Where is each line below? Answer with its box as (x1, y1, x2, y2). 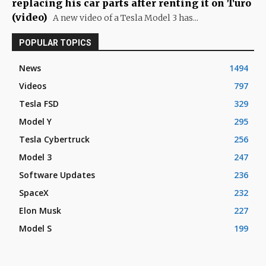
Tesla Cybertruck (19, 133, 90, 145)
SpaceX (19, 186, 49, 198)
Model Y (19, 115, 52, 127)
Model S (19, 222, 52, 234)
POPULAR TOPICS (19, 37, 91, 47)
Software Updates (19, 169, 95, 180)
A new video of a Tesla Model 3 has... (51, 12, 198, 23)
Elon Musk (19, 204, 61, 216)
